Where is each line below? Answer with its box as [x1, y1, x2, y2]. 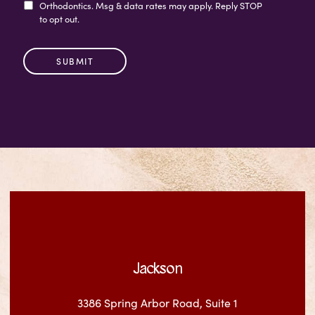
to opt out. [39, 13, 79, 25]
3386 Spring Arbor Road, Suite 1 [77, 295, 238, 311]
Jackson [133, 262, 182, 278]
